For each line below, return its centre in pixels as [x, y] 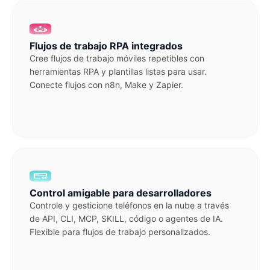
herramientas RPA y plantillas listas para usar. [118, 71]
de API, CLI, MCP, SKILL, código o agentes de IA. [126, 218]
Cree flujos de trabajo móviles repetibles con [117, 58]
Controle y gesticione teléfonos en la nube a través [129, 205]
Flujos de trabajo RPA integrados [106, 46]
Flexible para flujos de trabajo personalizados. [120, 232]
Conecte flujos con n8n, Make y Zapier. [106, 85]
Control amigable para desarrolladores [121, 193]
